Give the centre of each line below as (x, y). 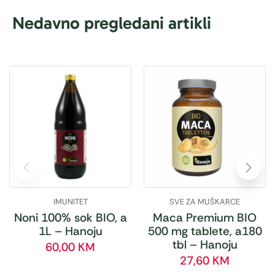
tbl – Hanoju (205, 244)
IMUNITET (70, 201)
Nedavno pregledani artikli (112, 23)
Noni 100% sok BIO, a (70, 217)
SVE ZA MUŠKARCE (205, 201)
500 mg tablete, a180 (205, 231)
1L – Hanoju (70, 231)
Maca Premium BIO (205, 217)
